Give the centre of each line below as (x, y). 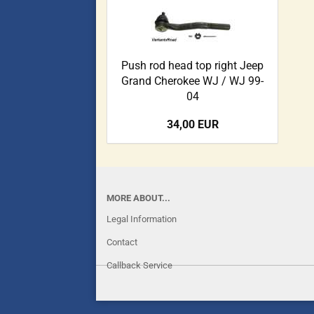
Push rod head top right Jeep (192, 66)
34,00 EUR (192, 124)
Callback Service (139, 265)
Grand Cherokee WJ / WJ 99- (192, 81)
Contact (122, 242)
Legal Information (142, 219)
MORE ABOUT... (138, 198)
